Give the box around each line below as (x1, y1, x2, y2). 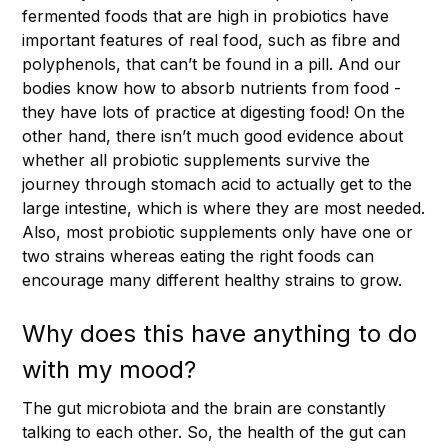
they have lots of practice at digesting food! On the (22, 101, 405, 122)
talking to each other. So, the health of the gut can (22, 421, 406, 442)
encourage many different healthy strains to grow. (22, 269, 412, 290)
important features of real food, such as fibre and (22, 29, 400, 50)
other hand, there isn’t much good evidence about (22, 125, 403, 146)
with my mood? (22, 354, 196, 384)
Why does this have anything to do (22, 318, 417, 348)
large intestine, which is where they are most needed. (22, 197, 425, 218)
